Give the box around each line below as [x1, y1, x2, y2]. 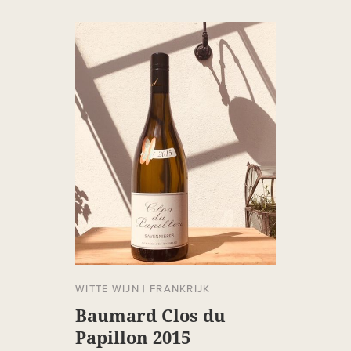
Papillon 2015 [75, 325, 190, 349]
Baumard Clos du [75, 303, 226, 327]
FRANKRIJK [149, 283, 211, 296]
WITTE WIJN [75, 283, 140, 296]
